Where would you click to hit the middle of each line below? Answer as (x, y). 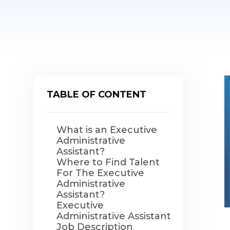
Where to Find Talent (108, 162)
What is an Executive (107, 130)
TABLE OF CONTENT (97, 94)
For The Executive (101, 173)
